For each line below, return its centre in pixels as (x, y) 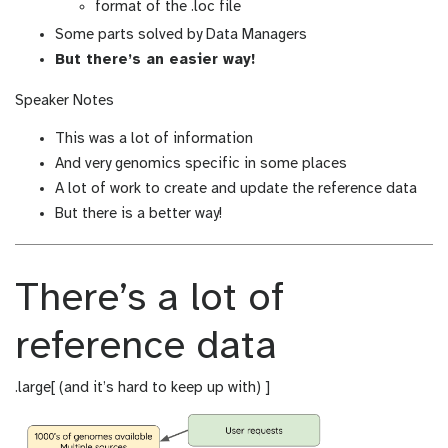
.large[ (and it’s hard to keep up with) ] (142, 388)
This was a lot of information (154, 139)
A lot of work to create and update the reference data (236, 189)
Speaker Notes (64, 101)
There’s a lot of (149, 299)
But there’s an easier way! (155, 60)
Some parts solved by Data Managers (181, 35)
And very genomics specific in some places (201, 164)
